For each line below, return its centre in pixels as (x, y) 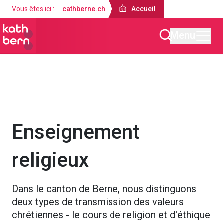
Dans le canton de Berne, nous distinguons (104, 189)
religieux (50, 161)
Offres (63, 98)
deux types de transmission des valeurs (98, 202)
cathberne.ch (84, 9)
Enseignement (76, 133)
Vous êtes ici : (33, 9)
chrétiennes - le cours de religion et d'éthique (111, 215)
